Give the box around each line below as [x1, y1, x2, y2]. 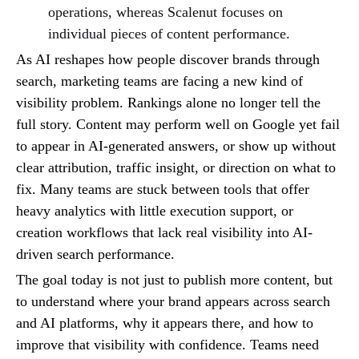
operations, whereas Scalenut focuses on [48, 3, 283, 20]
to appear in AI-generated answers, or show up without [16, 137, 336, 154]
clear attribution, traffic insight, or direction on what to [16, 159, 336, 175]
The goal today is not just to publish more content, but [16, 271, 333, 288]
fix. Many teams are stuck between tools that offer [16, 180, 309, 197]
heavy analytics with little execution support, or [16, 202, 293, 219]
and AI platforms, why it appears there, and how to [16, 314, 313, 331]
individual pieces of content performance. [48, 25, 290, 42]
